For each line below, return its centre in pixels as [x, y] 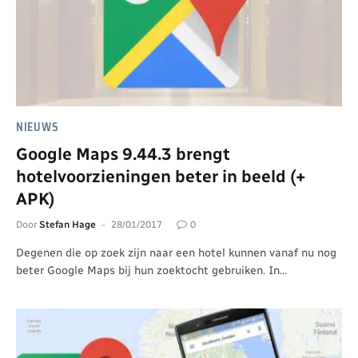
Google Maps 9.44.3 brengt [123, 154]
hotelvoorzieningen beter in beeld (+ [161, 177]
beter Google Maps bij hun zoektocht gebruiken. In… [151, 271]
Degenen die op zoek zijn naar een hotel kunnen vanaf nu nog [176, 253]
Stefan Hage [68, 225]
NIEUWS [38, 127]
